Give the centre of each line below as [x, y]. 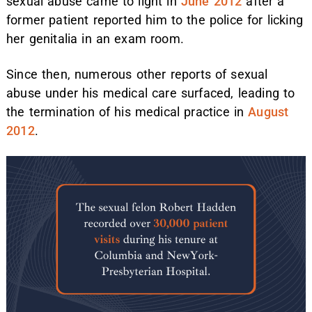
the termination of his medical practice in [127, 111]
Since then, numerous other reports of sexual [137, 74]
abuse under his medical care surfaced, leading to [151, 93]
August [268, 111]
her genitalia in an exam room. [95, 39]
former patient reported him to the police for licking [155, 20]
